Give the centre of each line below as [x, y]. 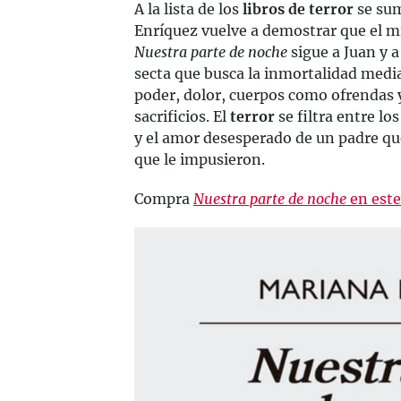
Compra [164, 198]
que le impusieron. [200, 159]
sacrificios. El [182, 116]
